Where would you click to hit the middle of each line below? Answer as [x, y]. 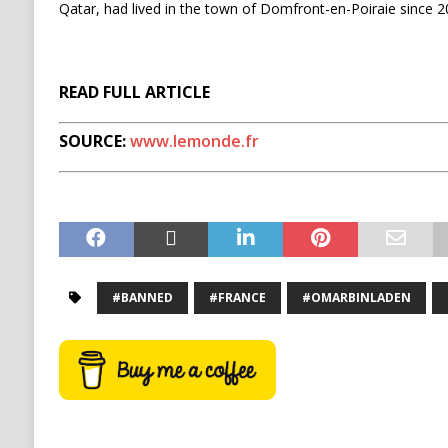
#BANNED [142, 298]
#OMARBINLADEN [356, 298]
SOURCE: [94, 141]
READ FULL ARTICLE [134, 92]
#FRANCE [237, 298]
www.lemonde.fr [194, 141]
